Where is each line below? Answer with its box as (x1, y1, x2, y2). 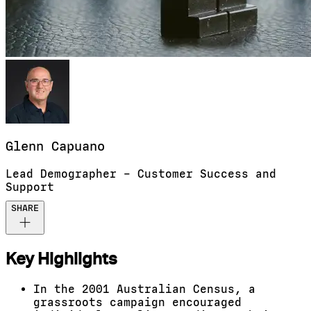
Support (6, 180, 54, 194)
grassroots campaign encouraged (33, 296, 242, 309)
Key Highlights (6, 249, 117, 269)
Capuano (51, 139, 105, 155)
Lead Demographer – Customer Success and (6, 167, 276, 181)
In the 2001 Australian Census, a (33, 283, 255, 296)
